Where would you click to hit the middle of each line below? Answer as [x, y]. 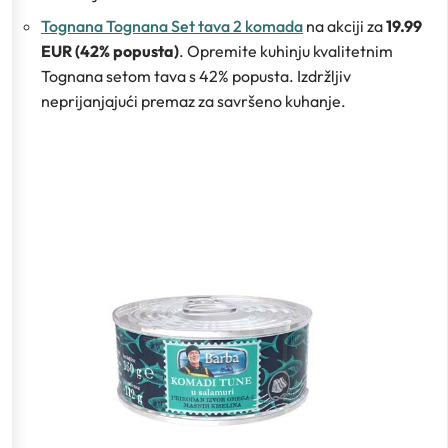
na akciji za [344, 25]
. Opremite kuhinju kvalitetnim [286, 50]
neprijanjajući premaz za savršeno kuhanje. [193, 100]
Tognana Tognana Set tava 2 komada [172, 25]
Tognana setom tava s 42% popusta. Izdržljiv [196, 75]
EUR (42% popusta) [110, 50]
